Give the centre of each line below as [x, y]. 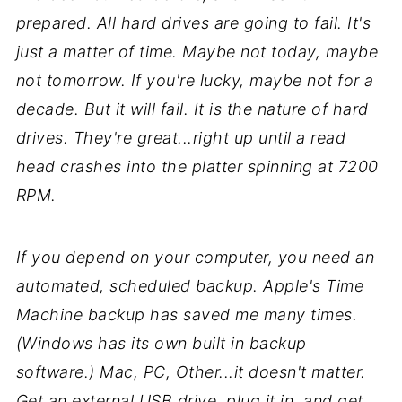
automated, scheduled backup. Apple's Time [190, 285]
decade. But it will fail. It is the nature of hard [192, 109]
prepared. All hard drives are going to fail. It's [193, 22]
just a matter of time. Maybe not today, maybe [197, 51]
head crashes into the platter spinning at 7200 [197, 166]
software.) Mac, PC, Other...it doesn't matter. [191, 371]
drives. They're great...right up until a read [181, 137]
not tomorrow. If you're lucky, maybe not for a [195, 80]
